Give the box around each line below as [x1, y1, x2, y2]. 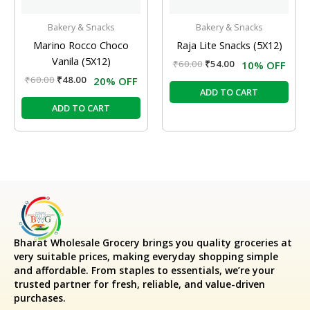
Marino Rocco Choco [33, 37, 129, 52]
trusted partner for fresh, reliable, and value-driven [14, 277, 265, 291]
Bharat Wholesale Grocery [14, 235, 140, 249]
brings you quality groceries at [140, 235, 292, 249]
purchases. [14, 291, 66, 304]
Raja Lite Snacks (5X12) [176, 37, 282, 52]
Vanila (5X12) [51, 53, 111, 68]
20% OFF [93, 74, 138, 89]
